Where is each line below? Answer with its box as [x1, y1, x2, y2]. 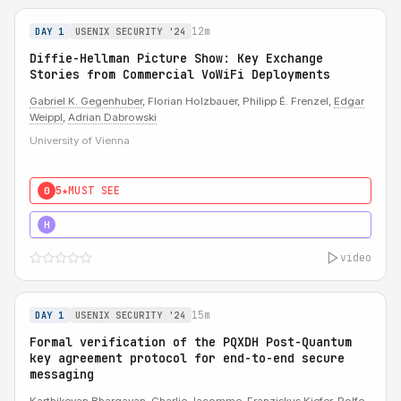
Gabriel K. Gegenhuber [30, 95, 142, 107]
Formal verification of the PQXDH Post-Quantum [30, 334, 352, 350]
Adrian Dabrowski [68, 111, 157, 124]
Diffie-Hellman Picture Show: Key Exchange [30, 50, 323, 66]
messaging [30, 366, 94, 382]
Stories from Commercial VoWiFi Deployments [30, 66, 330, 82]
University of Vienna [30, 134, 130, 147]
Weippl [30, 111, 63, 124]
